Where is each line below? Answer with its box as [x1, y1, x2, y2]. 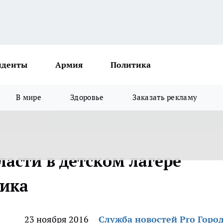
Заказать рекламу [132, 93, 198, 102]
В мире [16, 93, 42, 102]
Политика [111, 60, 151, 70]
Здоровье [70, 93, 104, 102]
